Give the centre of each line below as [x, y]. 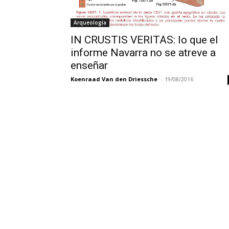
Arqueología [90, 22]
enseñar [89, 65]
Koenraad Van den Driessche [114, 79]
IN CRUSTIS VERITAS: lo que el [144, 40]
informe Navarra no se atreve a [143, 52]
